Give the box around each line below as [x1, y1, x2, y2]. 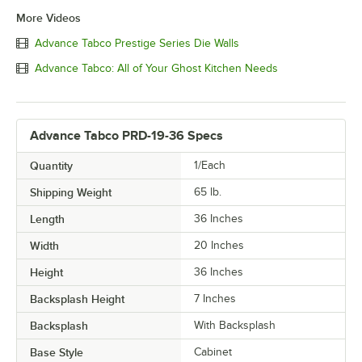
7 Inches [194, 293, 236, 305]
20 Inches [194, 239, 244, 252]
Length [30, 213, 65, 226]
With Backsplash [194, 319, 276, 332]
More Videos [16, 11, 81, 25]
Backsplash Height [30, 293, 124, 306]
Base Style [30, 346, 83, 360]
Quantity [30, 159, 73, 173]
